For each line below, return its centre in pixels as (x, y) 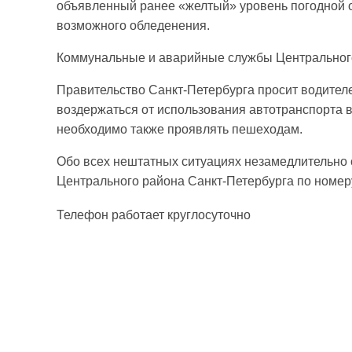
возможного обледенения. (133, 26)
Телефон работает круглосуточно (154, 214)
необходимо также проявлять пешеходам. (180, 130)
